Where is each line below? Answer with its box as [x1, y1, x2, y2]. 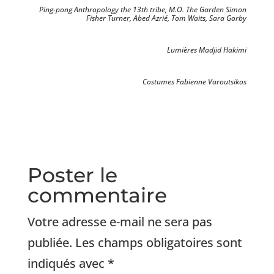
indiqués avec [27, 255, 108, 272]
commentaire [27, 183, 167, 208]
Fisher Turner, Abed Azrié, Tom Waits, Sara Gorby [86, 13, 247, 24]
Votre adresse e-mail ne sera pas [27, 213, 212, 231]
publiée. [27, 234, 72, 251]
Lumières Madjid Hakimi [167, 45, 247, 56]
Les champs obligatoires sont [75, 234, 242, 251]
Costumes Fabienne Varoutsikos [143, 76, 247, 87]
